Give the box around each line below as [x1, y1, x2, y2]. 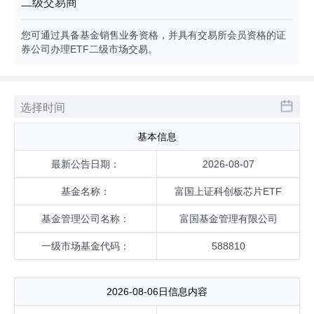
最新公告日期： [51, 158, 120, 170]
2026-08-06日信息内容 [107, 286, 207, 297]
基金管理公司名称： [41, 213, 130, 224]
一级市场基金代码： [41, 240, 130, 252]
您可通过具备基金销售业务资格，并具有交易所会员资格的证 [21, 29, 286, 41]
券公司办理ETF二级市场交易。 [21, 43, 158, 55]
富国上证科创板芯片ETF [175, 186, 282, 197]
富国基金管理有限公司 [179, 213, 278, 224]
